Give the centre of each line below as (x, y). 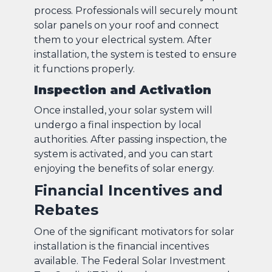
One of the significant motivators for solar (134, 231)
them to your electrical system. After (123, 39)
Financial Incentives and (128, 190)
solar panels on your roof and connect (127, 25)
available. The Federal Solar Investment (130, 260)
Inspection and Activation (123, 90)
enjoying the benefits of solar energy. (124, 168)
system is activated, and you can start (124, 154)
